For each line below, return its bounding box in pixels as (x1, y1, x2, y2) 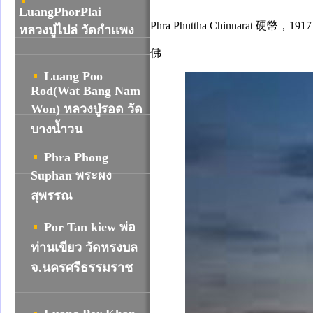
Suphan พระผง (31, 168, 112, 182)
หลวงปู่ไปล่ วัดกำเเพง (19, 23, 134, 37)
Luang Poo (44, 69, 103, 83)
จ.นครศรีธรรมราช (31, 261, 133, 275)
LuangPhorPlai (19, 5, 147, 19)
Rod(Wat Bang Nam (31, 84, 140, 98)
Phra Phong (44, 150, 108, 164)
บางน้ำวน (31, 122, 82, 136)
